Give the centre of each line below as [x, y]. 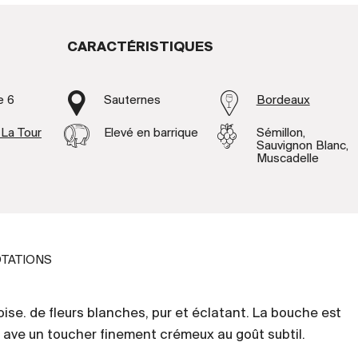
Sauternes [132, 100]
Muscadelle [287, 159]
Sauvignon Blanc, [302, 146]
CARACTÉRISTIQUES [140, 47]
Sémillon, [280, 133]
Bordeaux [283, 100]
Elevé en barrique [151, 133]
